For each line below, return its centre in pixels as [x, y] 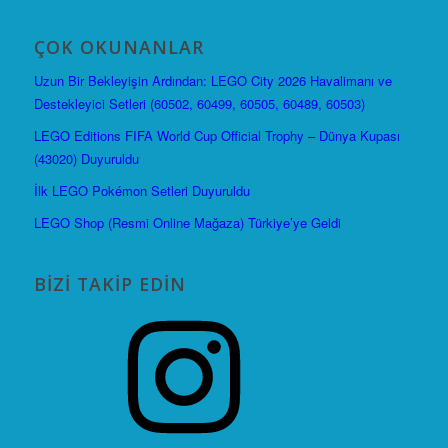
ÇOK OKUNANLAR [118, 47]
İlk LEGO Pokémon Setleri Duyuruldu [141, 191]
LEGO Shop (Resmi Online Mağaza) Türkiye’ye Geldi [187, 223]
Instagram [65, 315]
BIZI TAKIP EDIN [109, 284]
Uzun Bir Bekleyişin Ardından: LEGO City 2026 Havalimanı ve [212, 81]
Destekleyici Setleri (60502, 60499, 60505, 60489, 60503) [199, 104]
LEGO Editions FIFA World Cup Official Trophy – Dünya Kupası [216, 136]
